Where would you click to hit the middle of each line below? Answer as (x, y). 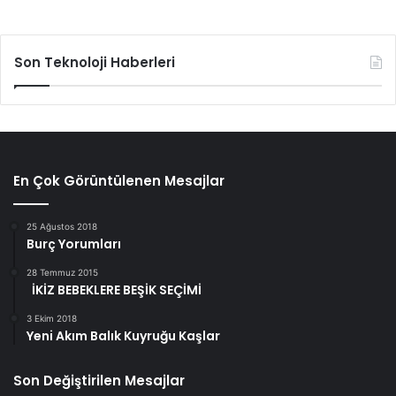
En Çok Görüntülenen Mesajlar (119, 181)
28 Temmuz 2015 (62, 273)
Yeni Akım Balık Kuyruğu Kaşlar (123, 336)
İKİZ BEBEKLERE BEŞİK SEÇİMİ (114, 290)
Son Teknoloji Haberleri (95, 63)
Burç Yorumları (74, 244)
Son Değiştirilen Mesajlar (99, 381)
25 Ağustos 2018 (62, 227)
